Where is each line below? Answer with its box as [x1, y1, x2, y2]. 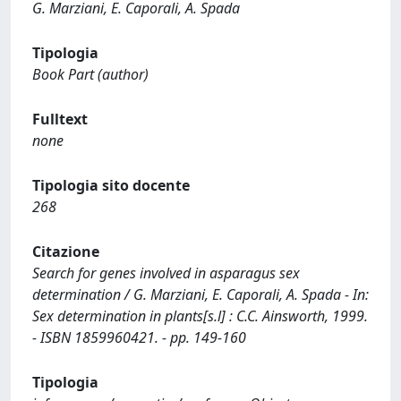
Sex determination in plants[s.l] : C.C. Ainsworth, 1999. [32, 306, 368, 326]
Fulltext [32, 109, 88, 129]
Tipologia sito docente [32, 175, 190, 195]
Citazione [32, 242, 99, 261]
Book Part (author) [32, 64, 149, 84]
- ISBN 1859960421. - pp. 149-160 [32, 328, 246, 347]
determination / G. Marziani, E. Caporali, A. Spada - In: [32, 285, 369, 304]
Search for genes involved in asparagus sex [32, 263, 300, 283]
